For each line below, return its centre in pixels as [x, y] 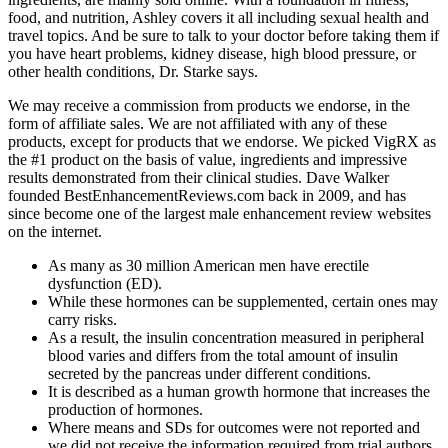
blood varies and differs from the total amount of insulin [223, 356]
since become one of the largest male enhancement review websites [219, 214]
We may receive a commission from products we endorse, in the [209, 106]
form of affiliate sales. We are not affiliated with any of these [197, 124]
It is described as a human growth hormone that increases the [239, 392]
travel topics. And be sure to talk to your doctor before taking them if [223, 36]
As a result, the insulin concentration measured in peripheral [236, 338]
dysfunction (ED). [105, 284]
